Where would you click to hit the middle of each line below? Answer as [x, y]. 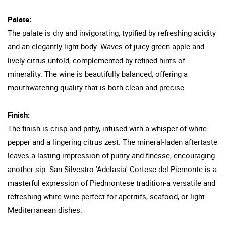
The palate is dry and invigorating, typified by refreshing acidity [112, 33]
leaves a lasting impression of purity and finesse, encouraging [111, 155]
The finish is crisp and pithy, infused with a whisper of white [107, 128]
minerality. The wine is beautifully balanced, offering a [98, 73]
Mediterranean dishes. [45, 210]
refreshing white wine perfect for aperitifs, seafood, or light [106, 196]
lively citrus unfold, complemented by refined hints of [96, 60]
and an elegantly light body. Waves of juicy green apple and [106, 46]
